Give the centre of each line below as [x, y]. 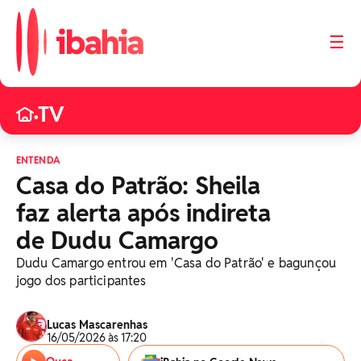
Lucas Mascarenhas [97, 325]
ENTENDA [38, 160]
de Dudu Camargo [117, 241]
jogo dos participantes [81, 281]
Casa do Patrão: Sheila [138, 186]
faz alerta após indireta [143, 213]
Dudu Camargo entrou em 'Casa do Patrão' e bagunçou [176, 263]
